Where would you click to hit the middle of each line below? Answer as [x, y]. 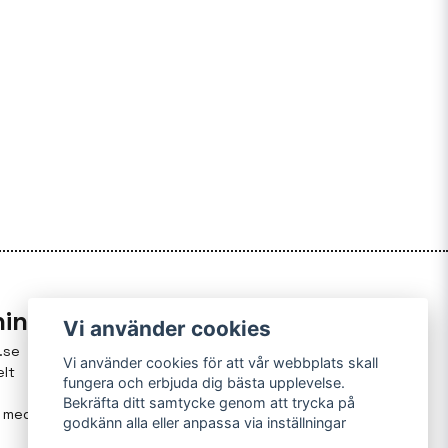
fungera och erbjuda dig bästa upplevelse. [204, 383]
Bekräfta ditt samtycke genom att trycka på [209, 403]
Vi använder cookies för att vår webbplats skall [221, 363]
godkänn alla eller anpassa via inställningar [205, 423]
